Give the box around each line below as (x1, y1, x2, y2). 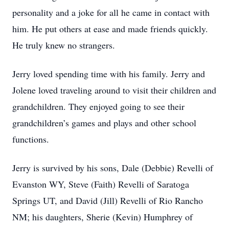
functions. (12, 133, 49, 145)
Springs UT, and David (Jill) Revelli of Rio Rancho (12, 194, 203, 207)
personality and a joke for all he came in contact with (12, 6, 210, 18)
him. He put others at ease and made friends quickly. (12, 22, 208, 35)
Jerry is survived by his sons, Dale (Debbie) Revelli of (12, 162, 213, 174)
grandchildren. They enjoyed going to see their (12, 100, 185, 112)
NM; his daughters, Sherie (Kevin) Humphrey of (12, 211, 193, 223)
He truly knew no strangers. (12, 39, 115, 51)
